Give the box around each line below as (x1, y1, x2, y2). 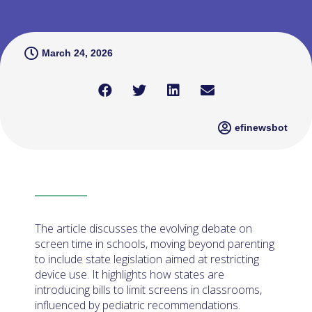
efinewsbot (235, 122, 288, 133)
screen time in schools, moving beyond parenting (35, 235, 274, 251)
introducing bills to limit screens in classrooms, (35, 281, 262, 297)
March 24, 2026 (42, 47, 113, 58)
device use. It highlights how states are (35, 266, 224, 282)
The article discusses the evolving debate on (35, 220, 252, 236)
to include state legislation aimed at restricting (35, 251, 259, 267)
